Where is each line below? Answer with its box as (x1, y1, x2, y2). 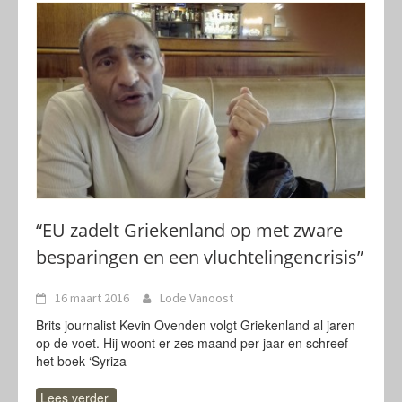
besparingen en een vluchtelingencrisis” (36, 245, 363, 269)
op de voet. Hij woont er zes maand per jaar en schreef (36, 334, 348, 352)
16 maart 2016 (55, 290, 129, 306)
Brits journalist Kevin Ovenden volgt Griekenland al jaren (36, 316, 355, 334)
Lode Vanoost (160, 290, 233, 306)
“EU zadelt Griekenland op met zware (36, 218, 343, 242)
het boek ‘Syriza (36, 352, 127, 370)
